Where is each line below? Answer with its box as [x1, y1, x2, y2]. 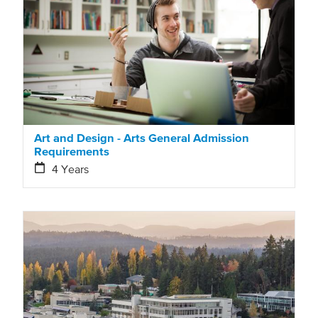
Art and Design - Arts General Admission [34, 131, 249, 144]
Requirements [34, 144, 109, 158]
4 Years [52, 162, 89, 175]
